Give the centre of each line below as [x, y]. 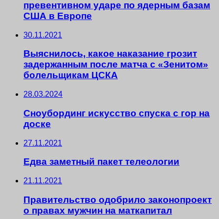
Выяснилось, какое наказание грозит [110, 54]
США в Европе [58, 16]
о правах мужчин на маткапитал [98, 210]
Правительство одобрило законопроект [118, 199]
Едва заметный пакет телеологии [101, 162]
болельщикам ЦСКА [71, 75]
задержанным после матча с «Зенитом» [116, 65]
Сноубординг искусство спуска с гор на [117, 113]
